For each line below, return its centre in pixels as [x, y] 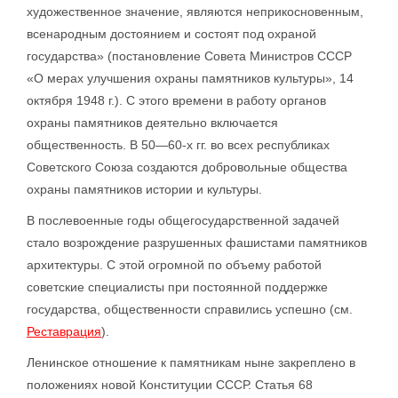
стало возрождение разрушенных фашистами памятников [197, 243]
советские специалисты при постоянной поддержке [177, 287]
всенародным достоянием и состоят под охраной [171, 34]
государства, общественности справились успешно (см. [190, 309]
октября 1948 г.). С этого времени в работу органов [176, 100]
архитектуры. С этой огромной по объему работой [174, 265]
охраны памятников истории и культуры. [144, 189]
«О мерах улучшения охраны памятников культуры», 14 [190, 78]
